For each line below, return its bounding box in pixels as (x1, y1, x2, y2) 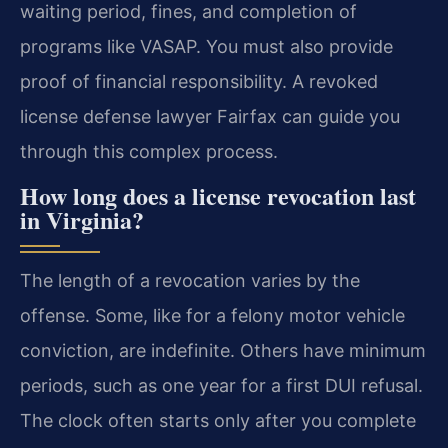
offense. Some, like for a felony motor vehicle (20, 304, 405, 326)
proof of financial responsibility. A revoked (20, 71, 378, 93)
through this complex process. (20, 141, 278, 163)
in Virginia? (20, 201, 144, 237)
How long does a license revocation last (20, 177, 416, 213)
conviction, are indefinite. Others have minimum (20, 339, 426, 361)
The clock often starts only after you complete (20, 409, 416, 431)
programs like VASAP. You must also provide (20, 36, 393, 58)
